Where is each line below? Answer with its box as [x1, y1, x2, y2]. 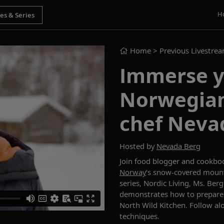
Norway [119, 167, 146, 177]
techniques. [119, 211, 159, 221]
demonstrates [119, 189, 168, 199]
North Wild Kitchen [119, 200, 185, 210]
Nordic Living [143, 178, 189, 188]
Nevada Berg [156, 141, 200, 151]
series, [119, 178, 143, 188]
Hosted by [119, 141, 156, 151]
